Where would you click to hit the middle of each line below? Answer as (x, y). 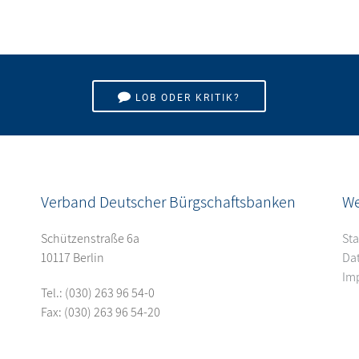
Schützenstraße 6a (91, 239)
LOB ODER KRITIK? (188, 98)
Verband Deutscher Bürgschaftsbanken (169, 202)
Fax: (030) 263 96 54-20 (101, 313)
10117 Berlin (73, 258)
